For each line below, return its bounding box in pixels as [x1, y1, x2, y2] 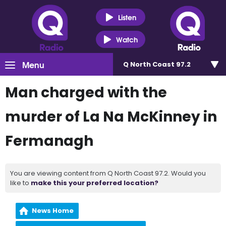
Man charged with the [5, 83, 167, 102]
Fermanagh [5, 131, 93, 151]
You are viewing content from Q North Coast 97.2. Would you [10, 168, 206, 178]
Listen [118, 11, 136, 23]
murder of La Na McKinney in [5, 107, 217, 127]
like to [10, 178, 31, 188]
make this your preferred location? [31, 178, 158, 188]
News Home [32, 206, 74, 215]
